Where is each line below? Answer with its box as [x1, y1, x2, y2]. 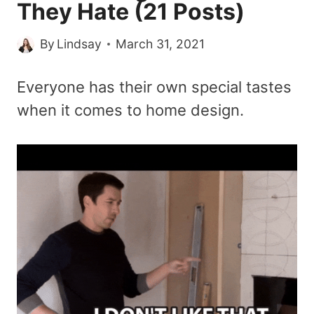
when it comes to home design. [17, 101, 244, 120]
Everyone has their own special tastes [17, 78, 292, 97]
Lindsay [57, 36, 102, 52]
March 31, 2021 [116, 36, 205, 52]
